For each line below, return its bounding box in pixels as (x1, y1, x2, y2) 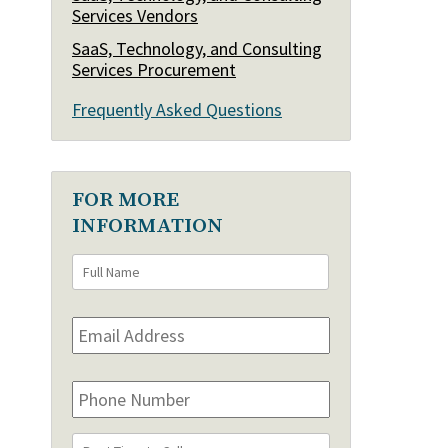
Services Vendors (72, 3, 198, 27)
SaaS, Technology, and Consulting (72, 36, 322, 60)
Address (72, 327, 137, 351)
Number (72, 391, 135, 415)
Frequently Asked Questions (72, 97, 282, 121)
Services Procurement (72, 57, 236, 81)
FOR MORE (72, 186, 179, 213)
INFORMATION (72, 212, 223, 239)
